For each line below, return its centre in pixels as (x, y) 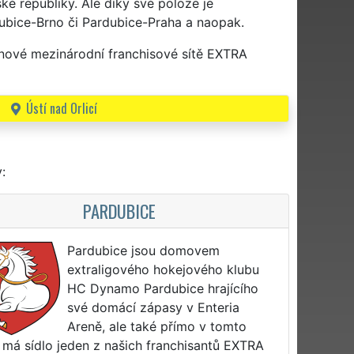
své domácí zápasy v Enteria (154, 307)
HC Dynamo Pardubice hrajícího (163, 288)
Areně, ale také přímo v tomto (157, 326)
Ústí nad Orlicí (61, 108)
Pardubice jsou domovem (144, 250)
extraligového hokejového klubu (164, 269)
